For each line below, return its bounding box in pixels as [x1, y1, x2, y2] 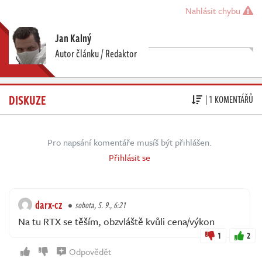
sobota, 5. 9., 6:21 [75, 198, 126, 211]
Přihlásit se [109, 150, 150, 164]
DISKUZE [9, 89, 46, 109]
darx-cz [35, 196, 63, 212]
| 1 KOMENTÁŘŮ [205, 92, 253, 107]
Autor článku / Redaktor [55, 45, 137, 61]
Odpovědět [69, 244, 111, 258]
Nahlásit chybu [185, 4, 243, 17]
